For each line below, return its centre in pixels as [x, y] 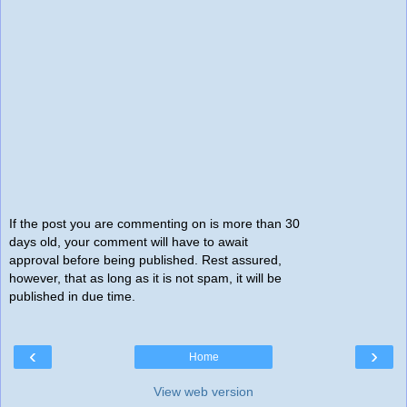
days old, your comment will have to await [129, 241]
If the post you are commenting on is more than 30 [154, 223]
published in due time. [72, 296]
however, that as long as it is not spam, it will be [145, 278]
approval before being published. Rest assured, [145, 259]
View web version [203, 392]
